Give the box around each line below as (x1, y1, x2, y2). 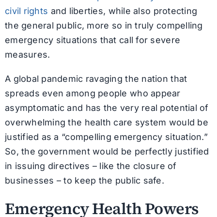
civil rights (4, 5, 48, 16)
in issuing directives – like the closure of (4, 160, 177, 171)
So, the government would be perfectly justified (4, 146, 209, 156)
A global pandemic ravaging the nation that (4, 73, 187, 84)
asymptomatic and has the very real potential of (4, 102, 209, 113)
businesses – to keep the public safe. (4, 175, 164, 186)
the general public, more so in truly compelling (4, 20, 203, 31)
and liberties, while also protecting (48, 5, 198, 16)
